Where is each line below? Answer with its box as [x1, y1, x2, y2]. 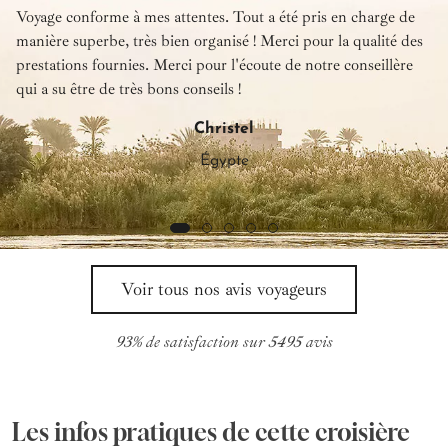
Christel [194, 120, 254, 137]
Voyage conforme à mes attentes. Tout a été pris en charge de [16, 6, 415, 27]
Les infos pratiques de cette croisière [12, 417, 410, 446]
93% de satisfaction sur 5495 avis [115, 331, 333, 352]
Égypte [199, 152, 249, 169]
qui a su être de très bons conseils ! [16, 78, 241, 99]
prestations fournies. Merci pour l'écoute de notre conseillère [16, 54, 413, 75]
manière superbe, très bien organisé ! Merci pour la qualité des [16, 30, 423, 51]
